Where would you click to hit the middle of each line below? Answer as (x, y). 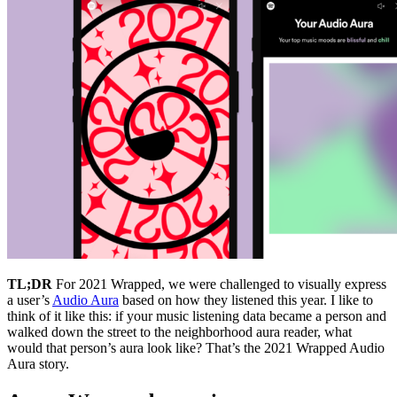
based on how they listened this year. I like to (246, 300)
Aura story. (38, 363)
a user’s (30, 300)
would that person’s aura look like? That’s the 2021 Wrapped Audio (196, 347)
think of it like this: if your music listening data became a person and (197, 315)
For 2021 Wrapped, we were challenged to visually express (219, 284)
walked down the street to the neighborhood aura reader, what (179, 331)
